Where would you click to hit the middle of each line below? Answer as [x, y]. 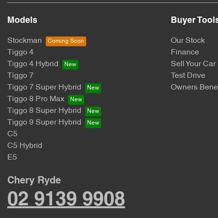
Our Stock [188, 41]
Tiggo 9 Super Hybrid [44, 123]
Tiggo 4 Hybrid [33, 64]
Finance [185, 53]
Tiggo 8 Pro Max [36, 99]
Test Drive [188, 76]
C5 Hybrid [25, 146]
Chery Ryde [34, 181]
